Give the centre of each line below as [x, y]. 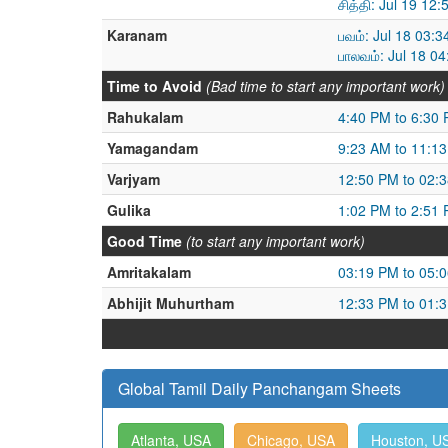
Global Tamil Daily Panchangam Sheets [259, 388]
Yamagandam [152, 148]
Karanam [137, 35]
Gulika [129, 210]
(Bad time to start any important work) [325, 86]
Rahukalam [145, 117]
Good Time [144, 241]
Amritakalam [149, 272]
